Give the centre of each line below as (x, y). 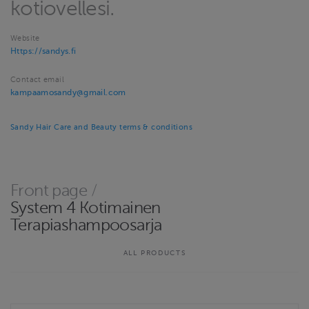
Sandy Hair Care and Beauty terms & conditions (101, 127)
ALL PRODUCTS (154, 253)
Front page (49, 191)
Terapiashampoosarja (86, 225)
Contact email (37, 80)
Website (25, 39)
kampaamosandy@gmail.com (68, 93)
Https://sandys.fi (43, 51)
